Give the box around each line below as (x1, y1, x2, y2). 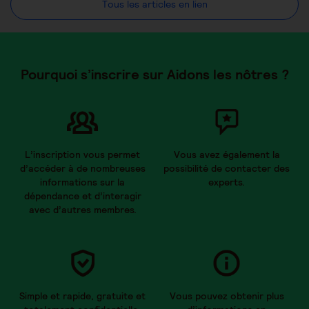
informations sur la (40, 175, 125, 188)
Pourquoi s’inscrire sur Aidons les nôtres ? (20, 65, 289, 83)
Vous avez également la (173, 148, 280, 161)
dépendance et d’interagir (23, 189, 141, 202)
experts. (208, 175, 245, 188)
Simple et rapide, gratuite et (19, 289, 146, 302)
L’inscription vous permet (25, 148, 140, 161)
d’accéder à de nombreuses (19, 161, 146, 175)
